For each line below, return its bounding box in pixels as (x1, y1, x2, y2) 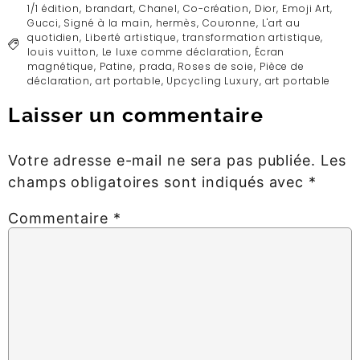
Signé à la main (63, 16, 150, 31)
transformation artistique (182, 31, 321, 45)
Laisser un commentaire (8, 103, 264, 128)
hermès (155, 16, 198, 31)
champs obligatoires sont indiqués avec (8, 174, 309, 191)
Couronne (202, 16, 257, 31)
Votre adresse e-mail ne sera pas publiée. (8, 152, 316, 170)
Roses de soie (178, 59, 255, 74)
